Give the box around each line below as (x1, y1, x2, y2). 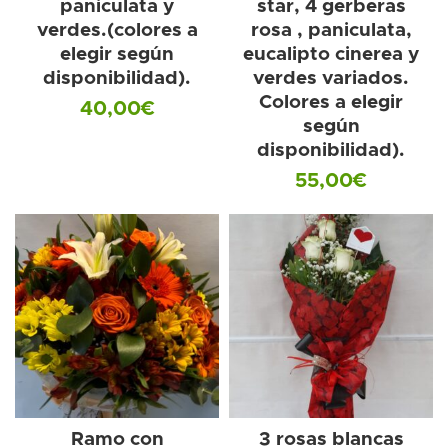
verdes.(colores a (36, 20, 198, 40)
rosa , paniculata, (250, 20, 412, 40)
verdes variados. (253, 68, 409, 88)
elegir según (60, 44, 174, 64)
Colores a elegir (259, 92, 403, 112)
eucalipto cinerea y (243, 44, 419, 64)
